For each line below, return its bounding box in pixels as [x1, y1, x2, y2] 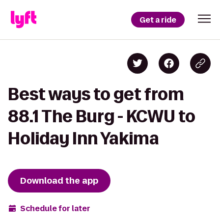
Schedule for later [20, 203, 90, 214]
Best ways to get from [8, 85, 184, 103]
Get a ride [139, 14, 176, 25]
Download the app [20, 175, 98, 187]
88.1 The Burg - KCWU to [8, 107, 195, 125]
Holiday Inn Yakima [8, 129, 159, 147]
